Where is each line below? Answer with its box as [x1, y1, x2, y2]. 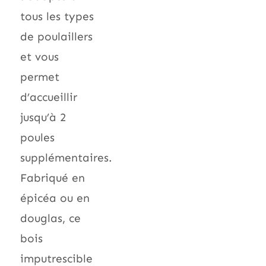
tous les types [20, 9, 94, 23]
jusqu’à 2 [20, 110, 66, 124]
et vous [20, 49, 59, 64]
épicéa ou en [20, 191, 90, 205]
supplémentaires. [20, 150, 112, 164]
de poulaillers [20, 29, 93, 43]
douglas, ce [20, 211, 81, 225]
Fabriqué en [20, 170, 85, 185]
